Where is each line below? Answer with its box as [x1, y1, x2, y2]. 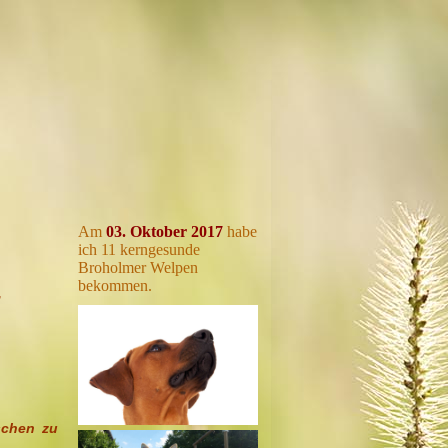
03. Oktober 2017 [106, 223, 223, 240]
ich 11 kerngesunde [78, 241, 200, 258]
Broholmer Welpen [78, 259, 198, 276]
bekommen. [78, 277, 152, 294]
